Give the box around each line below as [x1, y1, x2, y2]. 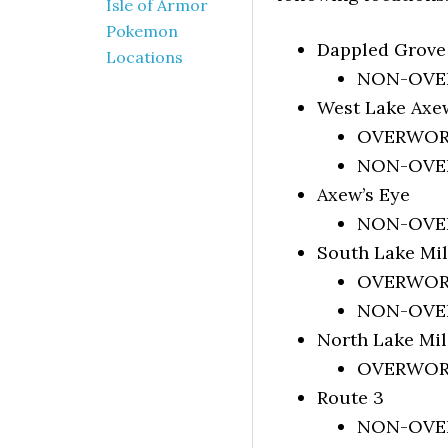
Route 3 [317, 386, 384, 409]
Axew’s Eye [317, 183, 410, 206]
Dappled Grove [317, 38, 446, 61]
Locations [106, 47, 183, 67]
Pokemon [106, 21, 178, 41]
